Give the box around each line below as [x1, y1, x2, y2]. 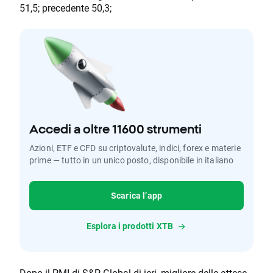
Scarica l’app [111, 190, 162, 202]
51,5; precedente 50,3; [19, 1, 112, 15]
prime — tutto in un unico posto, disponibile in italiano [29, 154, 234, 166]
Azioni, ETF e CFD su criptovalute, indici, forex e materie [29, 142, 241, 154]
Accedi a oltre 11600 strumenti [29, 122, 202, 136]
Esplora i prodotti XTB [86, 220, 173, 232]
